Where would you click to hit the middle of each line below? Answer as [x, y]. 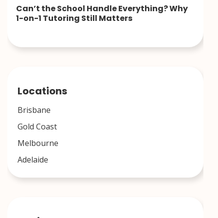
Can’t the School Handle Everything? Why [102, 8]
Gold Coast [37, 126]
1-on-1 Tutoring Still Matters [74, 18]
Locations [42, 91]
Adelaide [33, 159]
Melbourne [38, 143]
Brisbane [34, 110]
